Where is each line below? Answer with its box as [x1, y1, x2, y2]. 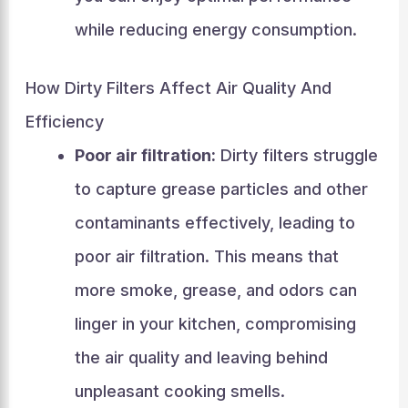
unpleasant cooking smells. [74, 382, 285, 401]
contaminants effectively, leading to [74, 213, 355, 232]
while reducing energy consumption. [74, 20, 357, 39]
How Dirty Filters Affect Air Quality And [25, 78, 331, 97]
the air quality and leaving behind [74, 348, 328, 367]
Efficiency [25, 112, 104, 131]
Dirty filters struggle [215, 146, 378, 165]
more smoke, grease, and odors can [74, 280, 357, 300]
